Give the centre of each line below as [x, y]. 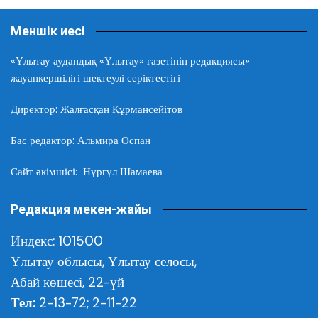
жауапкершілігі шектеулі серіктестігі [95, 78]
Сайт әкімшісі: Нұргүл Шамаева [87, 171]
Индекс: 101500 [57, 241]
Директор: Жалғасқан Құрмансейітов [97, 109]
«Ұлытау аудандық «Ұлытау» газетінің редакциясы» [130, 61]
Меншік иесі [48, 31]
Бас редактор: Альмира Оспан [81, 140]
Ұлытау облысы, [59, 261]
